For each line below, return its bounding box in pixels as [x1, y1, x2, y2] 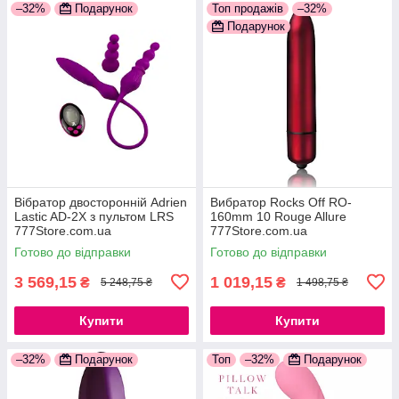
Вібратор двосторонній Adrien [14, 194, 187, 209]
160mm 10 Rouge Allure [210, 208, 346, 224]
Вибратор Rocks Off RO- [210, 194, 352, 209]
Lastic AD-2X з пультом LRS [14, 208, 174, 224]
